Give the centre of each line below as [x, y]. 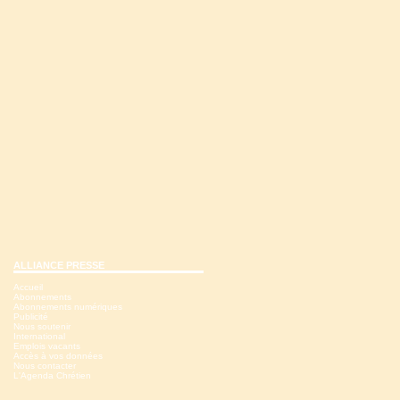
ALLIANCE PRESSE [59, 265]
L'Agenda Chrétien [52, 375]
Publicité [31, 317]
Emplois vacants [47, 346]
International [39, 336]
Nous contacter [45, 366]
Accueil [28, 287]
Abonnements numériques [68, 307]
